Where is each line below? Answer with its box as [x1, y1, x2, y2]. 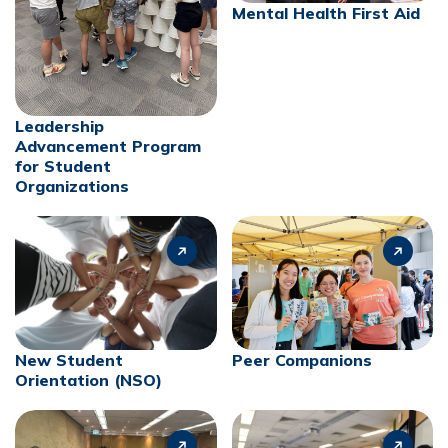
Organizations [15, 175, 129, 196]
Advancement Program [15, 135, 201, 156]
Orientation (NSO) [15, 369, 162, 390]
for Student [15, 155, 111, 176]
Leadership [15, 115, 104, 136]
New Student [15, 349, 123, 370]
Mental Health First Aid [231, 2, 420, 23]
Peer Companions [231, 349, 372, 370]
